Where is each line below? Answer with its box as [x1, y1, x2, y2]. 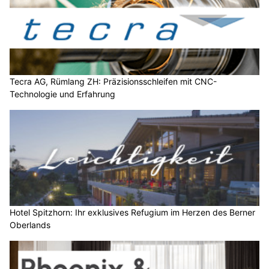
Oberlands [10, 219, 50, 230]
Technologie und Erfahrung [10, 89, 115, 100]
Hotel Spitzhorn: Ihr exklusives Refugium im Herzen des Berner [10, 207, 255, 217]
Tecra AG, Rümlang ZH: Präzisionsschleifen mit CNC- [10, 76, 217, 87]
